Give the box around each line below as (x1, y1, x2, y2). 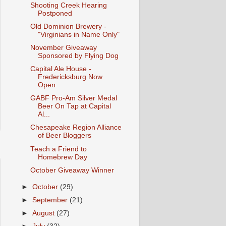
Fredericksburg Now (37, 73, 102, 81)
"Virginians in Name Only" (37, 30, 120, 38)
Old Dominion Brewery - (30, 22, 106, 30)
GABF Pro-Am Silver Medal (30, 94, 117, 102)
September (32, 196, 70, 204)
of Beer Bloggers (37, 132, 91, 140)
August (32, 209, 57, 217)
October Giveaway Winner (30, 166, 114, 174)
